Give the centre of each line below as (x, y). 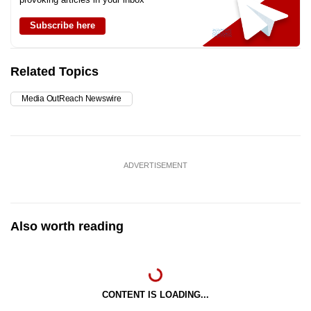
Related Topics (54, 72)
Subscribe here (62, 25)
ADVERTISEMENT (155, 165)
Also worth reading (67, 226)
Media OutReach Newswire (72, 99)
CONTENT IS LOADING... (155, 295)
